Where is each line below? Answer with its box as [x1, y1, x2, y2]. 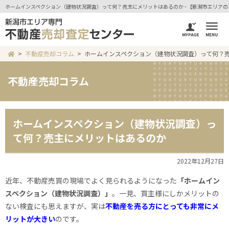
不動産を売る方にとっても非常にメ [105, 201, 219, 212]
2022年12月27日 [177, 156, 224, 165]
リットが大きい [5, 214, 55, 224]
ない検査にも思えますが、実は [5, 201, 105, 212]
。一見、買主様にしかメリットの [112, 188, 219, 199]
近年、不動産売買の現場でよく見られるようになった [5, 175, 177, 186]
